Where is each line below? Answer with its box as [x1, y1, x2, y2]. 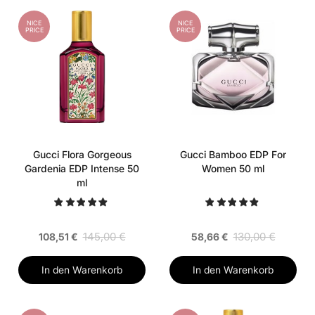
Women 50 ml [202, 162, 264, 175]
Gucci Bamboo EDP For [180, 148, 286, 161]
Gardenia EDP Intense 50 [25, 162, 139, 175]
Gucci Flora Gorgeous [32, 148, 131, 161]
